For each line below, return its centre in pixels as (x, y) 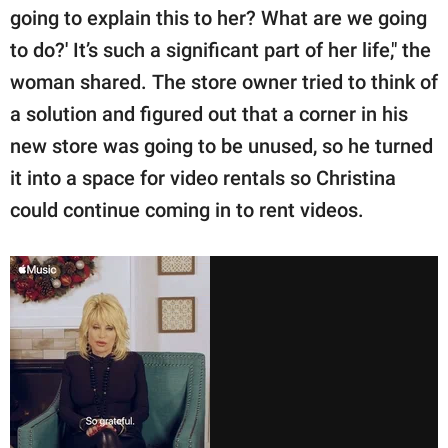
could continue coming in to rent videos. (187, 210)
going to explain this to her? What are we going (218, 18)
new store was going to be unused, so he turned (221, 146)
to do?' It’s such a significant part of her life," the (220, 50)
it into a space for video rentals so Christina (203, 178)
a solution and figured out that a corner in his (209, 114)
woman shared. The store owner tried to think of (224, 82)
